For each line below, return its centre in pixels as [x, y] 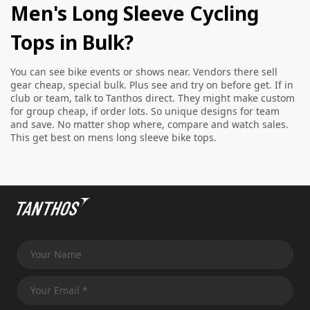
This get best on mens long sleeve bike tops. [113, 137]
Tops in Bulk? [72, 42]
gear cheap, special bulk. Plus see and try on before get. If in [152, 85]
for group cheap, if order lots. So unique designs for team [145, 111]
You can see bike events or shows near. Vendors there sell [144, 72]
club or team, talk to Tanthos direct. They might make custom [153, 98]
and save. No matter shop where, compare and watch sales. [149, 124]
